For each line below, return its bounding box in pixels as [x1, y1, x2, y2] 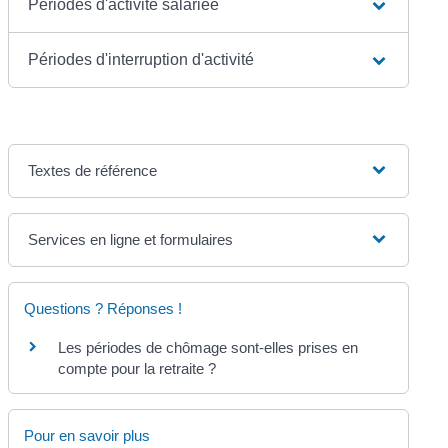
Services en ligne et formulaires [28, 230, 234, 248]
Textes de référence [28, 161, 158, 179]
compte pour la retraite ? [58, 359, 217, 377]
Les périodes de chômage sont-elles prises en [58, 338, 359, 356]
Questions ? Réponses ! [24, 299, 183, 317]
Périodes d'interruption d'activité [28, 50, 255, 68]
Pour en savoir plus [24, 427, 151, 444]
